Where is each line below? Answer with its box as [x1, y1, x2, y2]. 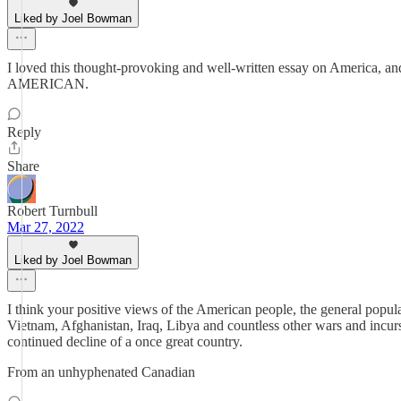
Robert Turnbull [7, 203, 98, 218]
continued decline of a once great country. [7, 334, 243, 349]
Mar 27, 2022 [7, 219, 84, 235]
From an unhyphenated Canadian [7, 364, 195, 380]
